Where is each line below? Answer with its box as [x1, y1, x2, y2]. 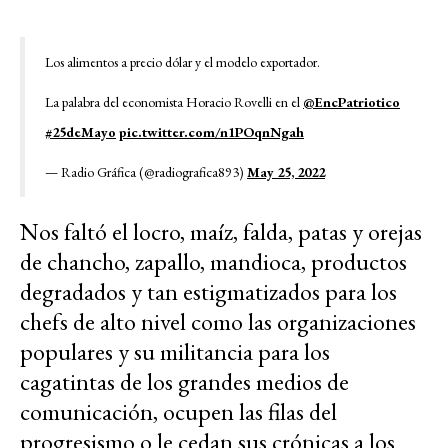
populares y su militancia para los [20, 336, 330, 368]
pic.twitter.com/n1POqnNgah [119, 123, 304, 142]
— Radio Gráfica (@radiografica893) [45, 163, 247, 182]
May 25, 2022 [247, 163, 325, 182]
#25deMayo [45, 123, 116, 142]
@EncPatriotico [303, 93, 400, 112]
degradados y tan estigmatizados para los [20, 276, 397, 308]
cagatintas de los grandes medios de [20, 366, 349, 398]
